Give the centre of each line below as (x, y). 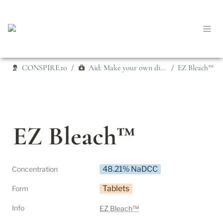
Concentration (35, 169)
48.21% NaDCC (130, 169)
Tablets (116, 188)
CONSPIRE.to (45, 67)
